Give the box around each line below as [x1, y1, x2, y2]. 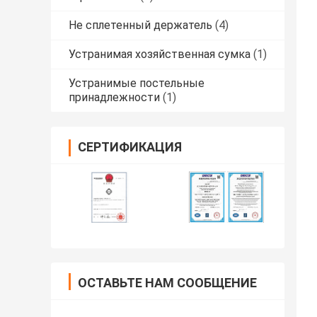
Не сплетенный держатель [69, 18, 212, 33]
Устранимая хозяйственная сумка [69, 47, 250, 62]
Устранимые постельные [69, 76, 204, 91]
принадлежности [69, 91, 160, 105]
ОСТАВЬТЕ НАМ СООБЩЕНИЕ [78, 275, 257, 291]
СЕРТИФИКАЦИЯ [78, 139, 182, 155]
